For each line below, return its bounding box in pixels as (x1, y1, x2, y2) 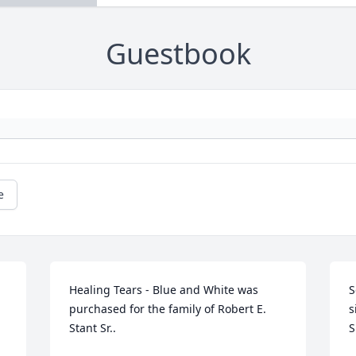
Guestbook (105, 34, 251, 74)
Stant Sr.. (69, 320, 117, 336)
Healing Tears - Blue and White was (69, 282, 259, 298)
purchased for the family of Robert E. (69, 301, 267, 317)
